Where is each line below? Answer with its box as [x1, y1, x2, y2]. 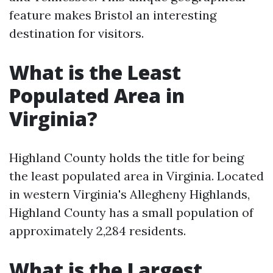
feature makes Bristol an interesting [9, 7, 216, 23]
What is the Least [9, 59, 181, 85]
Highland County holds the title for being [9, 150, 244, 165]
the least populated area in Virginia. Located [9, 168, 264, 183]
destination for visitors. [9, 26, 144, 41]
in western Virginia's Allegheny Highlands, [9, 186, 250, 202]
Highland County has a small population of [9, 205, 253, 220]
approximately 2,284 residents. [9, 223, 186, 238]
